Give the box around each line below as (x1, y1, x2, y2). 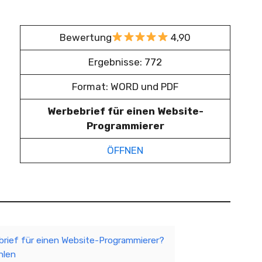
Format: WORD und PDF (72, 80, 178, 92)
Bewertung (60, 31, 112, 43)
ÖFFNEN (107, 144, 143, 156)
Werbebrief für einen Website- (47, 105, 204, 117)
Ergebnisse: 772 (88, 56, 162, 68)
